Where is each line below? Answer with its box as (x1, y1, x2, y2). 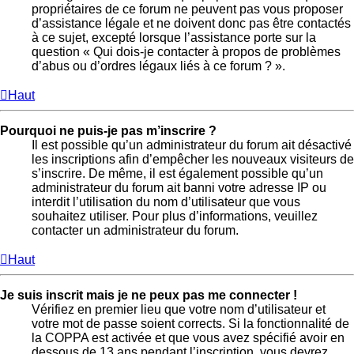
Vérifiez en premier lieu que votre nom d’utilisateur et (32, 303, 326, 317)
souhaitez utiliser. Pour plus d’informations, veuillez (32, 209, 318, 224)
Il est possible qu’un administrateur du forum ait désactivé (32, 138, 352, 153)
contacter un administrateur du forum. (32, 224, 239, 238)
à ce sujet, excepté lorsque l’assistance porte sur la (32, 31, 316, 45)
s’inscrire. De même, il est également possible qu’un (32, 167, 323, 181)
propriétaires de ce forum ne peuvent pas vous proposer (32, 2, 343, 17)
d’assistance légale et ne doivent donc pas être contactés (32, 17, 351, 31)
